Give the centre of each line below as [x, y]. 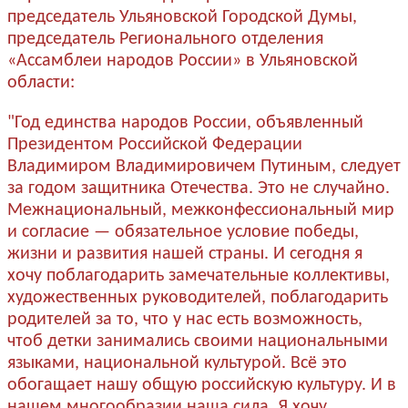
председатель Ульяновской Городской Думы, [182, 17]
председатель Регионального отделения [165, 39]
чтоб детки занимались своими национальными [198, 341]
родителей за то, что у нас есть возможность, [185, 319]
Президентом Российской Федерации [155, 144]
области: [41, 82]
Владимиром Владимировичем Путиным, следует [204, 166]
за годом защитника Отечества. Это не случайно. [199, 188]
